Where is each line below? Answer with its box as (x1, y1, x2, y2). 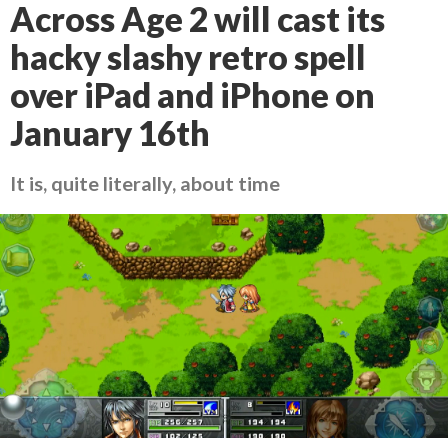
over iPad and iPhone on (10, 75, 375, 115)
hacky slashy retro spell (10, 37, 366, 77)
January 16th (10, 113, 210, 153)
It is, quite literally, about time (10, 171, 280, 195)
